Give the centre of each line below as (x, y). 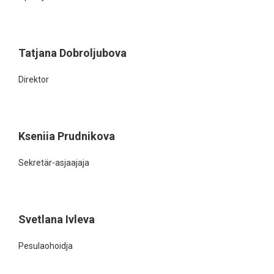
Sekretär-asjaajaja (54, 163)
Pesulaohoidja (46, 246)
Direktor (35, 80)
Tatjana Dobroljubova (72, 53)
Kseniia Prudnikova (67, 136)
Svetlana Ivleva (57, 219)
